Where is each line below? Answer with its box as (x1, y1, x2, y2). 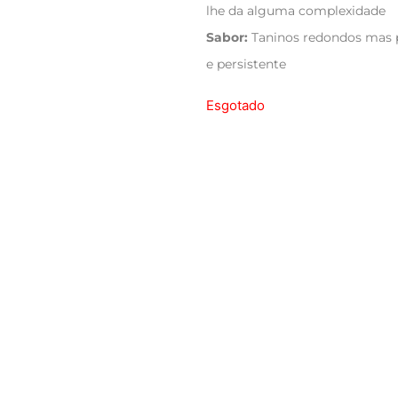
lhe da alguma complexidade (206, 3, 386, 20)
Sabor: (206, 29, 248, 46)
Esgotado (206, 97, 265, 115)
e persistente (206, 56, 286, 73)
